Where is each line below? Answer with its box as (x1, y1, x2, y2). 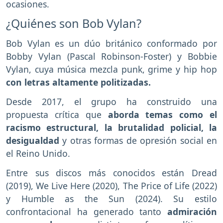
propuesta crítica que (6, 109, 108, 121)
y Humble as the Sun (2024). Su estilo (6, 192, 217, 205)
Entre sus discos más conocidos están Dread (6, 166, 217, 179)
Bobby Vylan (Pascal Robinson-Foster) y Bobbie (6, 50, 217, 63)
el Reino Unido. (6, 147, 70, 160)
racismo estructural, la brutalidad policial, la (6, 121, 217, 134)
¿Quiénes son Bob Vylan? (6, 15, 141, 32)
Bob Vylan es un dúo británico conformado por (6, 37, 217, 50)
